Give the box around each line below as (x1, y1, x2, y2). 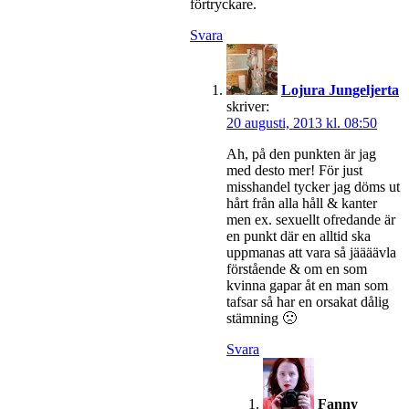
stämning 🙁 (226, 309, 297, 326)
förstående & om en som (226, 260, 367, 277)
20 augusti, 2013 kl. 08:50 (226, 114, 377, 131)
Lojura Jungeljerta (281, 81, 399, 98)
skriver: (226, 98, 269, 114)
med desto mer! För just (226, 162, 362, 178)
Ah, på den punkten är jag (226, 145, 376, 162)
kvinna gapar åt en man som (226, 277, 388, 293)
